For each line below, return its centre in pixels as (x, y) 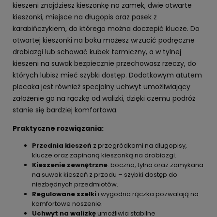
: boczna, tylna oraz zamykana (155, 165)
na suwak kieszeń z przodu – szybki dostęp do (105, 174)
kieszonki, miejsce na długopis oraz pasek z (85, 17)
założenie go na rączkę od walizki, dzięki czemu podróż (104, 98)
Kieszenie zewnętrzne (70, 165)
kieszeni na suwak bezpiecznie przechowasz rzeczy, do (104, 63)
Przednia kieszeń (62, 145)
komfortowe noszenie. (67, 203)
